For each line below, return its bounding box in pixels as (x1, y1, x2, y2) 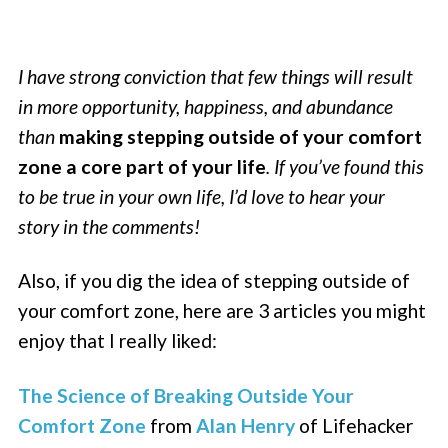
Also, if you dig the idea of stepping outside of (18, 269, 411, 293)
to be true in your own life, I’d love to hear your (18, 185, 386, 209)
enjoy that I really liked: (18, 329, 218, 353)
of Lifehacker (295, 413, 414, 437)
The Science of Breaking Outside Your (18, 383, 355, 407)
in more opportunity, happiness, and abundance (18, 95, 394, 119)
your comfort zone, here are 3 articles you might (18, 299, 427, 323)
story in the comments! (18, 215, 201, 239)
